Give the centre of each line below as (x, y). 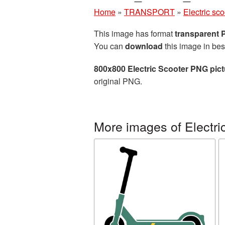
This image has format (134, 33)
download (144, 46)
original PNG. (118, 81)
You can (109, 46)
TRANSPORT (149, 12)
